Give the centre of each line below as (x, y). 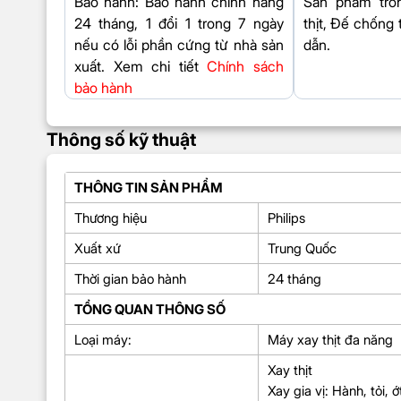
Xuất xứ (98, 248)
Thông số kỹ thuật (121, 139)
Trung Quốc (302, 248)
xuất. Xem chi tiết (141, 66)
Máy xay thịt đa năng (330, 339)
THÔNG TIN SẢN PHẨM (149, 187)
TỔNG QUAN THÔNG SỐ (150, 309)
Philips (286, 218)
